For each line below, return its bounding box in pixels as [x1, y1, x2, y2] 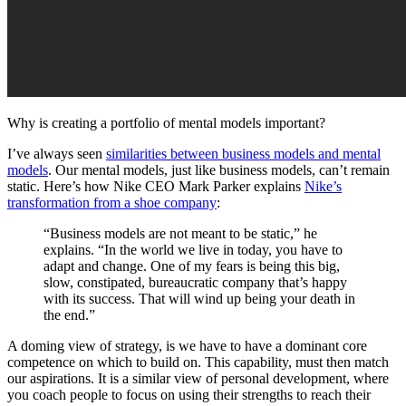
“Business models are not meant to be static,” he [43, 226, 317, 242]
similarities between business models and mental [106, 146, 381, 162]
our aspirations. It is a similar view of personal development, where [7, 371, 389, 387]
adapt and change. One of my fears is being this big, [43, 258, 340, 275]
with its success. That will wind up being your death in [43, 291, 355, 307]
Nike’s [304, 179, 342, 195]
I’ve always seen [7, 146, 106, 162]
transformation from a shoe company [7, 195, 217, 211]
